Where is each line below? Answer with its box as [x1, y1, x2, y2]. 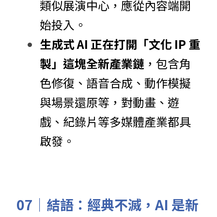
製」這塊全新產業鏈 [40, 55, 144, 72]
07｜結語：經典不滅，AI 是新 [16, 195, 199, 214]
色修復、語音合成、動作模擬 [40, 74, 191, 91]
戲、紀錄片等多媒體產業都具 [40, 113, 191, 130]
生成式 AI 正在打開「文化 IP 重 [40, 35, 200, 52]
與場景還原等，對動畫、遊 [40, 93, 179, 110]
